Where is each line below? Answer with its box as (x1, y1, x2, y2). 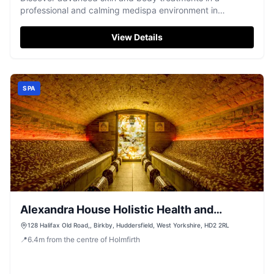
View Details (111, 32, 163, 42)
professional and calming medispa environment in (20, 5, 218, 15)
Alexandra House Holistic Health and (20, 203, 213, 216)
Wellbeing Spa (20, 220, 97, 233)
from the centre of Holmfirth (46, 235, 140, 244)
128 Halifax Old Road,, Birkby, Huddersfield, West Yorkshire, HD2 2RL (28, 221, 229, 229)
